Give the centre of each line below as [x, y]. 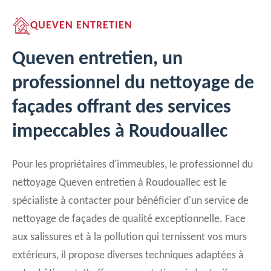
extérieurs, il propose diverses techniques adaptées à [128, 256]
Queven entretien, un [97, 59]
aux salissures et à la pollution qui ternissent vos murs [129, 237]
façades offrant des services [122, 108]
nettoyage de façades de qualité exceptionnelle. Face [129, 219]
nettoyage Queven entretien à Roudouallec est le [119, 183]
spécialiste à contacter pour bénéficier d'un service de [130, 201]
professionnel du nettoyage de [133, 83]
